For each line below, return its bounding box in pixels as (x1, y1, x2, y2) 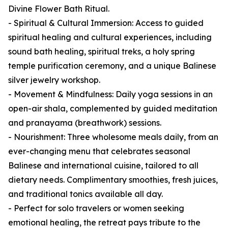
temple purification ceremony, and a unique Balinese (8, 61, 216, 71)
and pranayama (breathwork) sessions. (8, 118, 161, 128)
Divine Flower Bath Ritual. (8, 4, 109, 14)
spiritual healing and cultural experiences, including (8, 32, 212, 43)
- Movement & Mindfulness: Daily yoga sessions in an (8, 89, 213, 100)
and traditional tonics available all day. (8, 189, 163, 199)
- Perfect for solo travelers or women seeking (8, 203, 184, 214)
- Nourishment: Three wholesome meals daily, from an (8, 132, 218, 142)
